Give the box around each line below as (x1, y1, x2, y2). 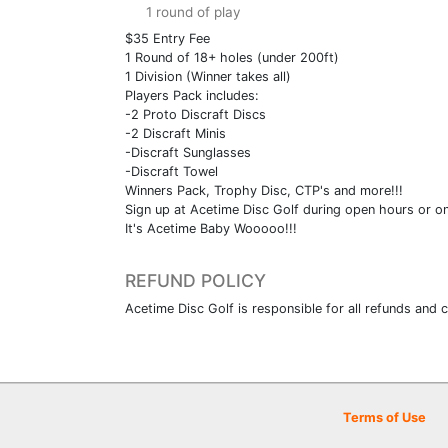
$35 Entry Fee (125, 31, 210, 47)
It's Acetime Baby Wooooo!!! (125, 221, 297, 237)
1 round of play (142, 4, 241, 21)
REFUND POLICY (125, 270, 266, 292)
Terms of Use (343, 410, 426, 426)
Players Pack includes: (125, 88, 259, 104)
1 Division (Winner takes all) (125, 69, 291, 85)
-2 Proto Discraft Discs (125, 107, 266, 123)
